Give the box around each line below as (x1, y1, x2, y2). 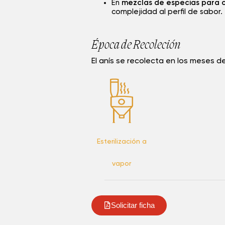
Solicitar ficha (111, 200, 155, 209)
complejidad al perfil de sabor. (111, 8, 222, 16)
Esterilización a (96, 138, 147, 145)
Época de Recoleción (91, 39, 181, 53)
